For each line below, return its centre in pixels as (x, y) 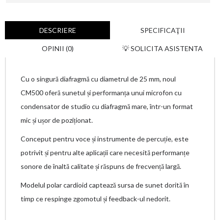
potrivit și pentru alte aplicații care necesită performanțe (105, 152)
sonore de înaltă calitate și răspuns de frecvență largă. (101, 166)
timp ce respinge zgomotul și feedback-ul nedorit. (96, 199)
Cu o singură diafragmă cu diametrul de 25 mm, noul (98, 79)
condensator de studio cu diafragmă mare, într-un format (107, 106)
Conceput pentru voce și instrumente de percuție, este (105, 139)
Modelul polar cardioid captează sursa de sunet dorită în (105, 185)
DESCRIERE (57, 30)
